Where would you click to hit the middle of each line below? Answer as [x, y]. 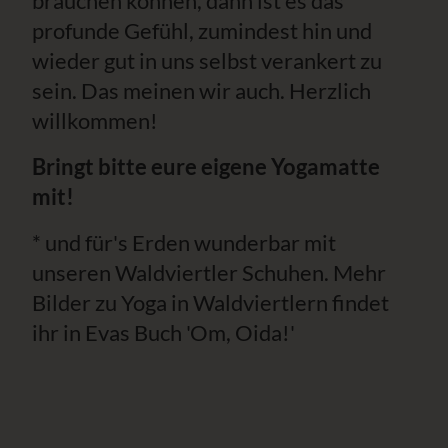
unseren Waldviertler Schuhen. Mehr [209, 272]
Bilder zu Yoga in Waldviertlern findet [210, 302]
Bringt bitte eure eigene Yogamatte [206, 166]
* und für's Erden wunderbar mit [184, 242]
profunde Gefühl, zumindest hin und [202, 30]
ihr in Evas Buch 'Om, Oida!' [163, 332]
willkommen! [95, 120]
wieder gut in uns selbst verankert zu [207, 60]
